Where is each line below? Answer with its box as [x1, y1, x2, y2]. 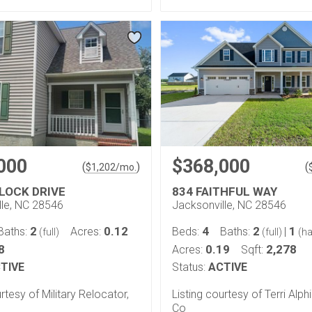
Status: [172, 260, 205, 274]
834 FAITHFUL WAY [172, 184, 277, 198]
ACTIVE [208, 260, 247, 274]
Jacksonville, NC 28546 [172, 198, 286, 212]
